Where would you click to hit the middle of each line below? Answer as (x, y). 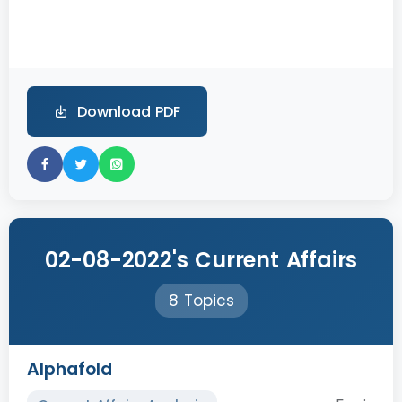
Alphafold (70, 370)
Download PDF (129, 112)
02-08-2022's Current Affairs (201, 260)
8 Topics (201, 301)
